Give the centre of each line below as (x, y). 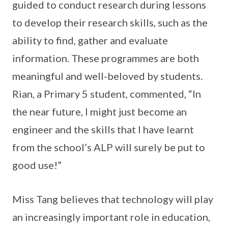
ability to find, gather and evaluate (90, 40)
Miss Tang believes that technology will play (113, 199)
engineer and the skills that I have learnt (103, 129)
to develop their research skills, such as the (110, 22)
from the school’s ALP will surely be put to (109, 147)
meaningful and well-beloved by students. (107, 76)
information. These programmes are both (106, 58)
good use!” (37, 165)
